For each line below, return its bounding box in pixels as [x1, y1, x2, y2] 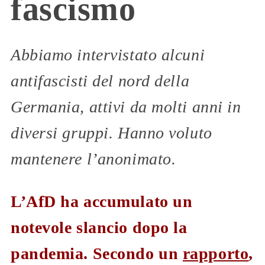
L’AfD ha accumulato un [11, 192, 193, 211]
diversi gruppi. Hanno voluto [11, 123, 212, 142]
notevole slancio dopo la [11, 218, 188, 237]
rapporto [182, 244, 249, 263]
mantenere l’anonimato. [11, 149, 176, 168]
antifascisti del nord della [11, 71, 190, 90]
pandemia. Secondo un [11, 244, 183, 263]
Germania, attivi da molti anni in [11, 97, 241, 116]
